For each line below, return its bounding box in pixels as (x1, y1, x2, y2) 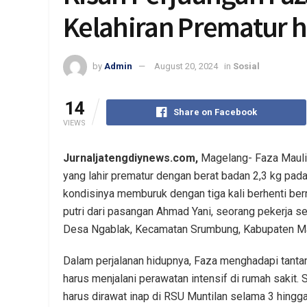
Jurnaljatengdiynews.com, (63, 151, 198, 165)
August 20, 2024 (154, 60, 218, 71)
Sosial (233, 60, 260, 71)
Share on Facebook (173, 107, 257, 118)
